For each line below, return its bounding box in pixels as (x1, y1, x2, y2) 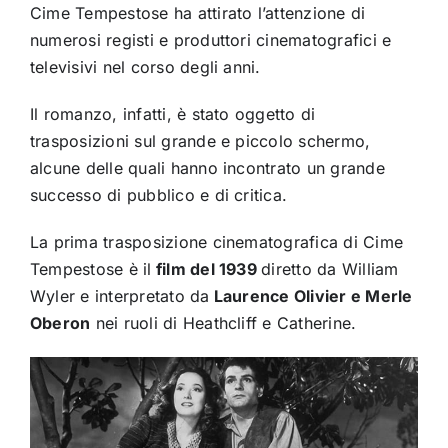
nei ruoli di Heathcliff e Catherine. (90, 313, 357, 334)
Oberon (29, 313, 91, 334)
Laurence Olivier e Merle (209, 286, 413, 307)
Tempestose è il (29, 259, 152, 280)
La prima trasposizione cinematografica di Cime (29, 232, 404, 253)
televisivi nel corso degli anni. (29, 57, 261, 78)
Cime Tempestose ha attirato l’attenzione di (29, 3, 366, 24)
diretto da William (261, 259, 399, 280)
